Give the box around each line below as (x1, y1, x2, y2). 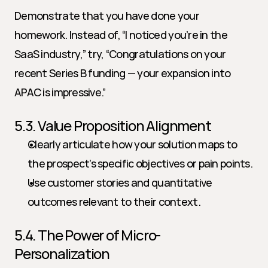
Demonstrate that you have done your (14, 8, 199, 23)
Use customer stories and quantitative (28, 175, 212, 190)
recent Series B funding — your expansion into (14, 66, 231, 80)
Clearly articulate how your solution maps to (28, 137, 237, 151)
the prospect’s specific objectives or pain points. (28, 156, 252, 170)
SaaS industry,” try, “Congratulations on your (14, 47, 226, 61)
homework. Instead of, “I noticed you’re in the (14, 28, 227, 42)
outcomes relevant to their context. (28, 194, 200, 209)
